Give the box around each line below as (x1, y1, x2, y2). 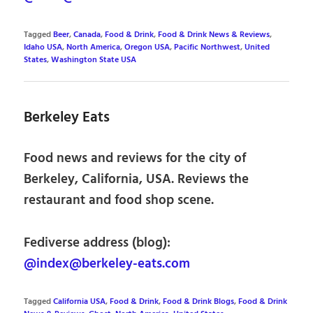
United (245, 41, 270, 54)
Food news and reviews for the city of (24, 147, 247, 169)
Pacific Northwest (174, 41, 241, 54)
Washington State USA (51, 54, 137, 66)
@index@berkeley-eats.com (24, 253, 191, 275)
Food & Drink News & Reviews (158, 29, 270, 41)
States (24, 54, 48, 66)
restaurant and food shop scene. (24, 189, 214, 211)
